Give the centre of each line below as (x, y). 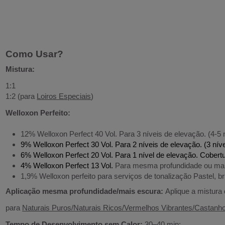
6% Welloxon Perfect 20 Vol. (67, 155)
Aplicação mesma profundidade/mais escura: (86, 191)
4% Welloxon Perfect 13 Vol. (67, 165)
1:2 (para (21, 96)
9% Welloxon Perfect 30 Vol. (67, 144)
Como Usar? (35, 54)
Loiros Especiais (64, 96)
